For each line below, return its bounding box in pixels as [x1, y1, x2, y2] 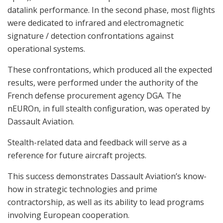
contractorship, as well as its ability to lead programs [7, 197, 204, 208]
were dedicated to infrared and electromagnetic [7, 17, 184, 29]
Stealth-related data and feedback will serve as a [7, 137, 187, 148]
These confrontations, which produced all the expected [7, 64, 212, 76]
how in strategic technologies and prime [7, 184, 157, 195]
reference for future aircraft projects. [7, 150, 146, 161]
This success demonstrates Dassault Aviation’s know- [7, 171, 207, 182]
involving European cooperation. [7, 210, 129, 221]
